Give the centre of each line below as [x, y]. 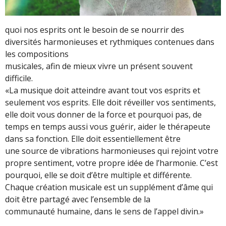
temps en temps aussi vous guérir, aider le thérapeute [108, 127]
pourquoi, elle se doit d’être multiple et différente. [98, 175]
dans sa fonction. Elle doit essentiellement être [93, 139]
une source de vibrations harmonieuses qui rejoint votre [112, 151]
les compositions [37, 54]
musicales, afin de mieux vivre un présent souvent [99, 66]
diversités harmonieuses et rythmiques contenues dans [110, 42]
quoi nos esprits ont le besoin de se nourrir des [95, 30]
